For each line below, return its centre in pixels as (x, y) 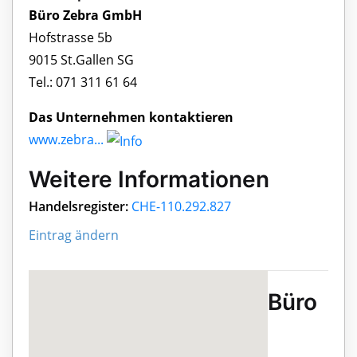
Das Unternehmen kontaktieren (131, 118)
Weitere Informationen (149, 180)
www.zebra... (66, 140)
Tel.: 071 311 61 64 (83, 82)
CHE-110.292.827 (181, 207)
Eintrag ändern (74, 235)
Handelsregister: (78, 207)
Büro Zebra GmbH (85, 16)
